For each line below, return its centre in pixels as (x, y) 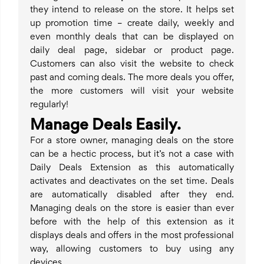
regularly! (49, 105)
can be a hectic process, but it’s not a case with (132, 155)
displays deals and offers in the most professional (132, 236)
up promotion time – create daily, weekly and (132, 24)
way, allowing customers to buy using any (132, 250)
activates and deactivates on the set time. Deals (132, 182)
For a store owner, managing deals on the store (132, 141)
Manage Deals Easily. (105, 126)
